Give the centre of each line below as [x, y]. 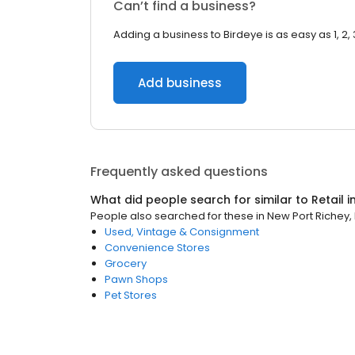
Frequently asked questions [179, 172]
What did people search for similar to [201, 200]
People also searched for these [172, 216]
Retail [328, 200]
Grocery [126, 263]
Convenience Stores [157, 248]
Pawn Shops [136, 279]
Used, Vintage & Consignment [182, 232]
